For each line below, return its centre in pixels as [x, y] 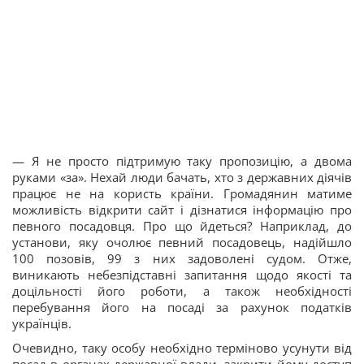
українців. [42, 324]
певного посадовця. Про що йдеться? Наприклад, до [182, 226]
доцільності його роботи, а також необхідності [182, 291]
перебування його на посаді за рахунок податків [182, 308]
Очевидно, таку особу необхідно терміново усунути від [182, 348]
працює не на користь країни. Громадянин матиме [182, 194]
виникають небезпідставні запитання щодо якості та [182, 275]
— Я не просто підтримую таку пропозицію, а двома [182, 161]
